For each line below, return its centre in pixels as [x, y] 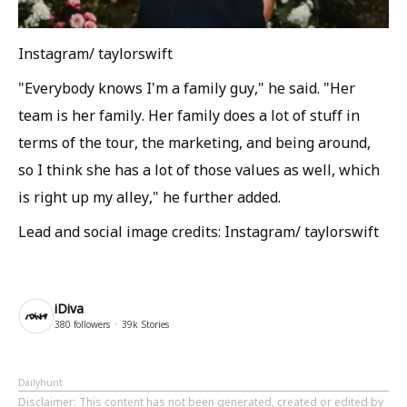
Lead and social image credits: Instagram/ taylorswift [199, 232]
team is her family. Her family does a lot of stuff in [189, 115]
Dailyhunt [40, 382]
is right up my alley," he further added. [149, 197]
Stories [154, 324]
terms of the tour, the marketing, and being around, [194, 143]
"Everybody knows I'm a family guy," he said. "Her [187, 88]
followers [90, 324]
